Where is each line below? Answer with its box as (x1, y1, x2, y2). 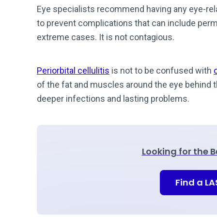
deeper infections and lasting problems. (37, 93, 191, 104)
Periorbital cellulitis (37, 65, 109, 76)
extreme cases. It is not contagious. (37, 32, 174, 42)
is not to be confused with (109, 65, 214, 76)
